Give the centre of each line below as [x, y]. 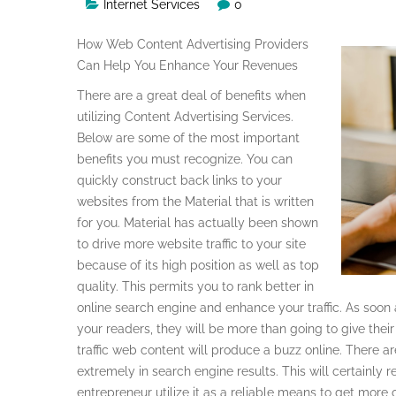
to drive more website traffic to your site [191, 244]
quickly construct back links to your [179, 180]
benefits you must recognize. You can [185, 159]
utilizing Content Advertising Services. [185, 116]
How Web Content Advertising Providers [193, 44]
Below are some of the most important [188, 137]
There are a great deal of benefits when [191, 95]
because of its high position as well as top [198, 265]
